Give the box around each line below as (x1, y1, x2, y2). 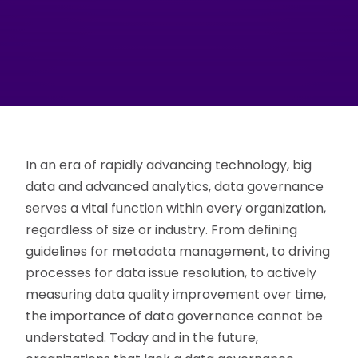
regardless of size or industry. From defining (26, 221, 298, 240)
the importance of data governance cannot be (26, 307, 324, 326)
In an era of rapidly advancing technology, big (26, 156, 312, 175)
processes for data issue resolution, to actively (26, 264, 317, 283)
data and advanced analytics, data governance (26, 177, 324, 197)
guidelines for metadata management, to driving (26, 242, 331, 261)
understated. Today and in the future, (26, 328, 259, 348)
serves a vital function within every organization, (26, 199, 327, 218)
